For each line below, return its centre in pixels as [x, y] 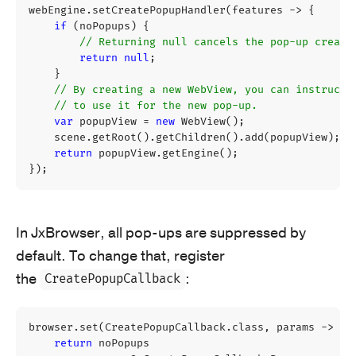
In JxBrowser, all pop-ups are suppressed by [161, 232]
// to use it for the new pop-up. [156, 105]
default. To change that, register [120, 255]
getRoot [114, 137]
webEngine [57, 10]
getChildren [191, 137]
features [257, 10]
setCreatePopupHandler [159, 10]
